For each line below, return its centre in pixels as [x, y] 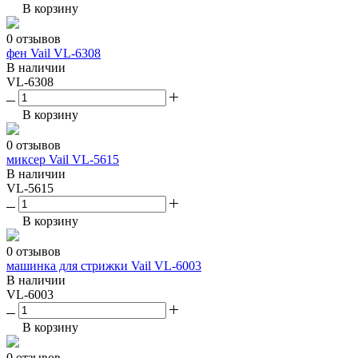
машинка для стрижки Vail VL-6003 [104, 266]
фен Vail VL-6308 [54, 54]
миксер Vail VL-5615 [63, 160]
